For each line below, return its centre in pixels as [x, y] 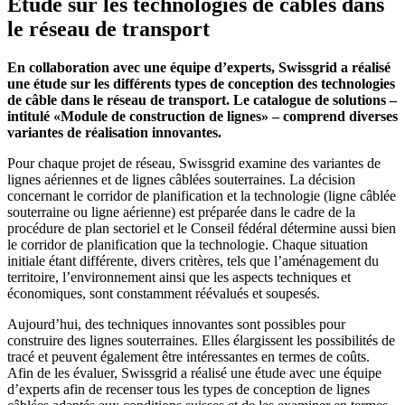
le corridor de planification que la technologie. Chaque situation [188, 245]
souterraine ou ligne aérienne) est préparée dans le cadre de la [181, 212]
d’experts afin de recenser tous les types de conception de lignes [188, 390]
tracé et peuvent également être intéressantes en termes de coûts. [188, 357]
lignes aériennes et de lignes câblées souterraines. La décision [181, 180]
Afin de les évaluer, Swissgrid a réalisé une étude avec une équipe [194, 373]
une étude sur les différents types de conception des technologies [201, 84]
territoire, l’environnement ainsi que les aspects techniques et [179, 278]
